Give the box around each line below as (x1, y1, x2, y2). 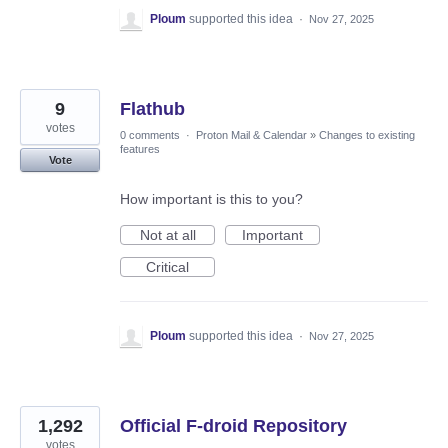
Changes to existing (319, 129, 415, 142)
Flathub (120, 99, 185, 120)
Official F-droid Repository (120, 416, 347, 437)
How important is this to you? (120, 191, 303, 208)
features (120, 143, 160, 156)
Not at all (139, 227, 196, 244)
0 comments (120, 129, 180, 142)
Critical (146, 259, 189, 276)
